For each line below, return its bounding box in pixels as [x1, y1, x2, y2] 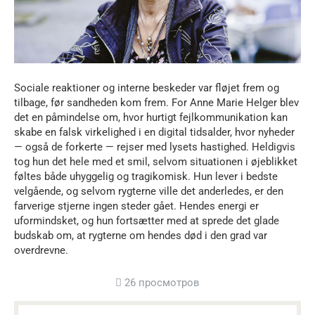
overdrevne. [14, 243, 68, 257]
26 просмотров [122, 276, 200, 289]
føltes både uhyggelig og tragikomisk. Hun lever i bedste [14, 169, 278, 183]
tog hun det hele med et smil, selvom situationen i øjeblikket [14, 155, 297, 168]
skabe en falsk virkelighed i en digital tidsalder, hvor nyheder [14, 125, 295, 139]
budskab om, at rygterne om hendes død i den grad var [14, 229, 267, 242]
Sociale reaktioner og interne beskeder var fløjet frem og [14, 81, 279, 94]
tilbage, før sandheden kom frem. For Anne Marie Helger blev [14, 96, 299, 109]
